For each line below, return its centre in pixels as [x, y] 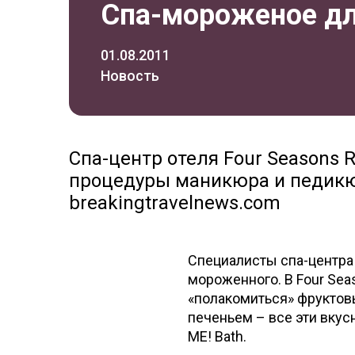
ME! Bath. [217, 336]
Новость [130, 76]
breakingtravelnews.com [175, 203]
